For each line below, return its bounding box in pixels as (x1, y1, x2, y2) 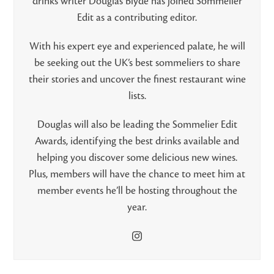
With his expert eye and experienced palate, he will (29, 41, 245, 53)
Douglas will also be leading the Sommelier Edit (37, 119, 237, 131)
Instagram (136, 235, 179, 246)
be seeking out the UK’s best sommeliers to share (34, 57, 240, 69)
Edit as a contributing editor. (77, 12, 197, 24)
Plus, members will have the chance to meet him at (29, 169, 245, 180)
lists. (128, 91, 146, 102)
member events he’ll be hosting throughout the (37, 185, 237, 197)
